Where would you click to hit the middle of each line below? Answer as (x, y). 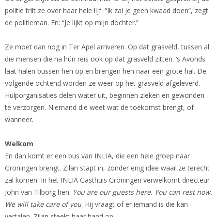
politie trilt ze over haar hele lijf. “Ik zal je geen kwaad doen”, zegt (107, 11)
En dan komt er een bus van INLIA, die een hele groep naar (97, 156)
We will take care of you (43, 204)
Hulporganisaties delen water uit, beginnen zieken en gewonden (105, 95)
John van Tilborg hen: (39, 192)
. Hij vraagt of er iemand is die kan (135, 204)
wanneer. (19, 120)
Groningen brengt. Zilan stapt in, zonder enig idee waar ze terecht (107, 168)
